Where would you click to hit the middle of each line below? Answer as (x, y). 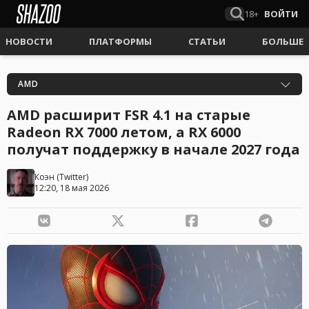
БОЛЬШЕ (283, 41)
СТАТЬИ (207, 41)
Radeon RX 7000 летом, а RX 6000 (124, 132)
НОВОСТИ (29, 41)
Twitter (73, 177)
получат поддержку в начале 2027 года (153, 149)
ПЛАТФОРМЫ (120, 41)
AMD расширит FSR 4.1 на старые (129, 115)
